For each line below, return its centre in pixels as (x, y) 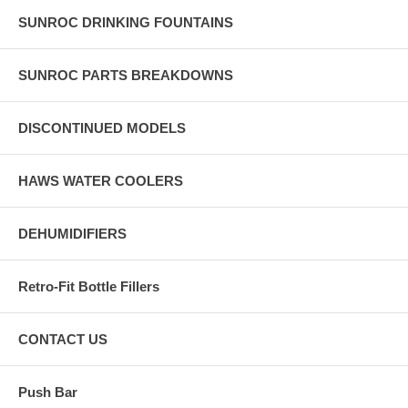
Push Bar (48, 393)
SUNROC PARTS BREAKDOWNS (126, 76)
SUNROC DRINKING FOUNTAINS (126, 23)
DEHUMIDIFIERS (72, 234)
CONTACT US (63, 340)
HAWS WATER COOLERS (101, 181)
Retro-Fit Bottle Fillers (89, 287)
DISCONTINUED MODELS (102, 128)
